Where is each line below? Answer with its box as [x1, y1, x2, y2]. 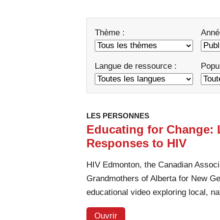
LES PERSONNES [86, 111, 149, 120]
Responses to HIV [86, 137, 187, 150]
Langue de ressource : [95, 61, 177, 71]
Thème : [95, 28, 125, 38]
